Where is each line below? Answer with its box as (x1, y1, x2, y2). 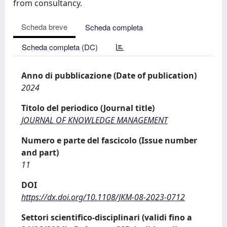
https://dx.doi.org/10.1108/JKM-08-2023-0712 (21, 192, 185, 203)
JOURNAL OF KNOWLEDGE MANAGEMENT (21, 115, 168, 126)
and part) (21, 147, 59, 158)
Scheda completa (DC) (22, 42, 98, 52)
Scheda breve (21, 21, 67, 32)
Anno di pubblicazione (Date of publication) (21, 70, 197, 81)
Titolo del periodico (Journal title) (21, 102, 155, 113)
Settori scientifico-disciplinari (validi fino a (21, 212, 192, 223)
